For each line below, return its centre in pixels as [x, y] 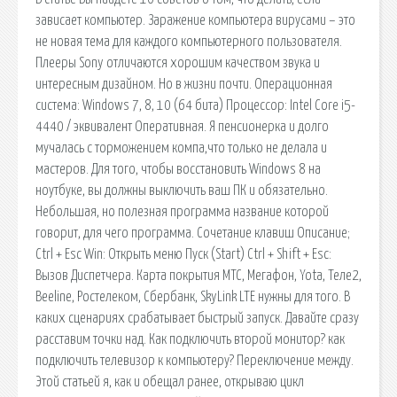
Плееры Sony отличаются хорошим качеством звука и [178, 62]
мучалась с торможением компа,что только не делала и [181, 148]
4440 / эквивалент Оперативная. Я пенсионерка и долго [182, 126]
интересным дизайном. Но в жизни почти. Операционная [184, 84]
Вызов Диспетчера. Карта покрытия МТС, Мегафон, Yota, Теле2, [198, 275]
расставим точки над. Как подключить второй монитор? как [190, 339]
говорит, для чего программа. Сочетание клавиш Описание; [193, 233]
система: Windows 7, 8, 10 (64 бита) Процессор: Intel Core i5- [195, 105]
